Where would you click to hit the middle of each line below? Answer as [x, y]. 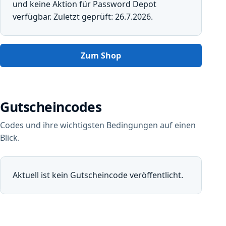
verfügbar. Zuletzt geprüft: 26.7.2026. [83, 17]
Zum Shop [101, 55]
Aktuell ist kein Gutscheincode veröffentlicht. [98, 175]
